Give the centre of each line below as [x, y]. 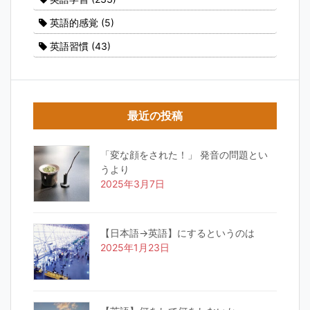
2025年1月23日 [135, 247]
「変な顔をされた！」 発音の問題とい [184, 154]
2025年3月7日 [133, 183]
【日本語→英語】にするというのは [177, 232]
